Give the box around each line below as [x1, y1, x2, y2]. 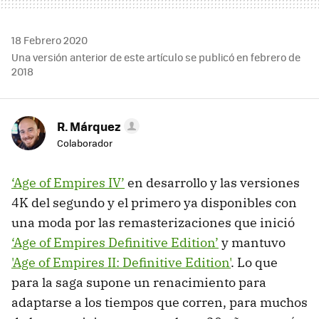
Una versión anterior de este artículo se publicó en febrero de [11, 49, 300, 64]
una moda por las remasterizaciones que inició [11, 214, 295, 231]
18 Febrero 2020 [11, 32, 88, 47]
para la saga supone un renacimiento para [11, 273, 266, 291]
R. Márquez [57, 117, 121, 135]
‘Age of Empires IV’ [11, 174, 125, 191]
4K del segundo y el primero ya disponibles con [11, 194, 297, 211]
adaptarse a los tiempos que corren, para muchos [11, 293, 308, 310]
